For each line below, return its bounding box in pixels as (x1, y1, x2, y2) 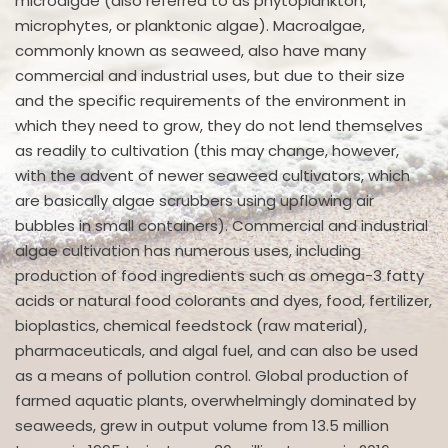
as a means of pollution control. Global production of (15, 364, 409, 386)
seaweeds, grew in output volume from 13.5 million (15, 414, 389, 436)
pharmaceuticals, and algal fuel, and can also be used (15, 339, 418, 361)
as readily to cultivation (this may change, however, (15, 139, 399, 161)
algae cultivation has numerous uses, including (15, 239, 361, 261)
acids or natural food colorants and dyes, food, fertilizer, (15, 289, 432, 311)
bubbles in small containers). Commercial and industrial (15, 214, 428, 236)
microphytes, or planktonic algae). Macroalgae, (15, 14, 365, 36)
